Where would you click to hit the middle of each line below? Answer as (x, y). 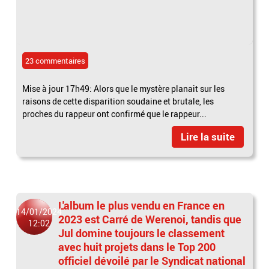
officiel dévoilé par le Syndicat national (152, 260)
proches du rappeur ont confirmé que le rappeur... (115, 113)
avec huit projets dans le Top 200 (137, 246)
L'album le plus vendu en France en (142, 205)
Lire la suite (207, 136)
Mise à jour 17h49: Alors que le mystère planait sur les (124, 88)
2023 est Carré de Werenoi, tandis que (150, 219)
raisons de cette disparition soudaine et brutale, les (118, 101)
